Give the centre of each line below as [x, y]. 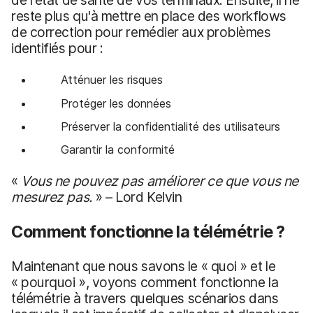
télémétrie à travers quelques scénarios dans [145, 299]
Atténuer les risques [111, 80]
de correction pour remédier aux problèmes [141, 32]
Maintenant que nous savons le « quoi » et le [144, 267]
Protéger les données [116, 103]
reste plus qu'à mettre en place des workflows [149, 16]
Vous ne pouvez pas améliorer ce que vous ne [160, 181]
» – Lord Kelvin [137, 197]
